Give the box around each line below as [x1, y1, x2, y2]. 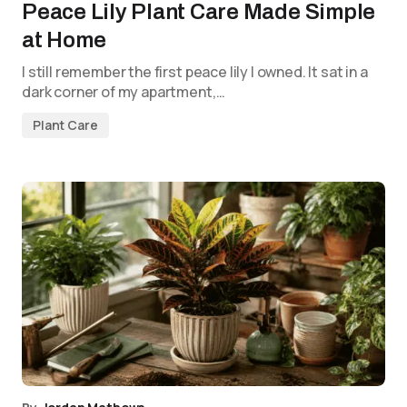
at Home [22, 28, 106, 52]
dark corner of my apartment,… [22, 82, 225, 102]
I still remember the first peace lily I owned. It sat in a [22, 62, 368, 82]
